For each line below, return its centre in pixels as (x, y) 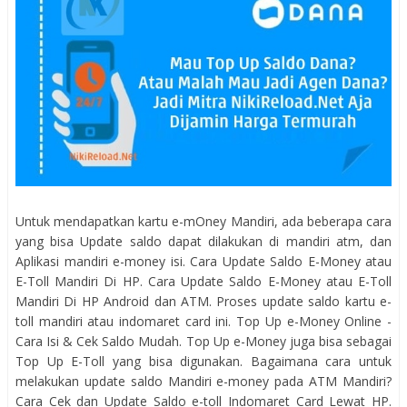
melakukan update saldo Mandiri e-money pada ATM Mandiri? (203, 382)
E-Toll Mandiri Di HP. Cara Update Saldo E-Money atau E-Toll (203, 282)
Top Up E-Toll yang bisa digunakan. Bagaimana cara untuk (203, 362)
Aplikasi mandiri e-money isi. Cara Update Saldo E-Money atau (203, 262)
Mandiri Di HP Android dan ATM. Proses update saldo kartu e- (203, 302)
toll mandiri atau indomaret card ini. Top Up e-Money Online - (203, 322)
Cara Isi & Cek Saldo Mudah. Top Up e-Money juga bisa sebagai (203, 342)
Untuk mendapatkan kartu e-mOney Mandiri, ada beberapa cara (203, 222)
